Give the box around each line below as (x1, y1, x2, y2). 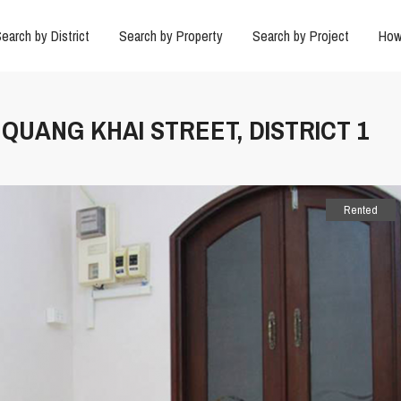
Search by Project (252, 26, 349, 46)
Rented (344, 202, 378, 218)
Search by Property (118, 26, 223, 46)
